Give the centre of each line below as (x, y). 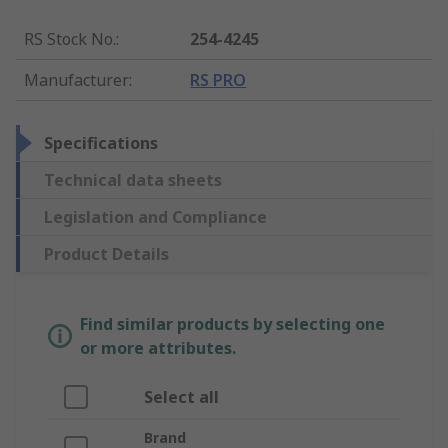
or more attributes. (158, 347)
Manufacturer (76, 79)
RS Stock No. (70, 38)
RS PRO (218, 79)
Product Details (106, 253)
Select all (181, 396)
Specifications (101, 142)
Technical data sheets (133, 179)
